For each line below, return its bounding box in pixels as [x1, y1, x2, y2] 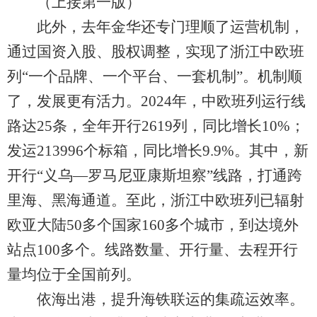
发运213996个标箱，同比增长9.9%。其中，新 [7, 142, 309, 159]
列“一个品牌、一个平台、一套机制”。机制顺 [7, 68, 302, 85]
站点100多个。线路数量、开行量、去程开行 [7, 241, 298, 258]
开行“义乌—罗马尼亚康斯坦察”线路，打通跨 [7, 167, 302, 184]
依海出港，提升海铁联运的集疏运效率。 [7, 291, 304, 308]
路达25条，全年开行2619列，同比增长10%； [7, 117, 305, 134]
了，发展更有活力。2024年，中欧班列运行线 [7, 93, 306, 110]
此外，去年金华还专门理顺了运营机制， [7, 18, 304, 35]
